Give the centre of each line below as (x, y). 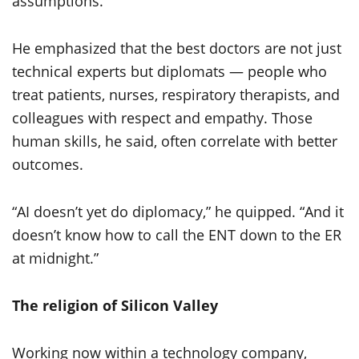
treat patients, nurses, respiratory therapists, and (176, 95)
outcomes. (48, 165)
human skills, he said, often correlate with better (175, 141)
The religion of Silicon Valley (115, 306)
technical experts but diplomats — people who (169, 72)
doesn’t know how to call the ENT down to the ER (177, 235)
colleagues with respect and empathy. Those (162, 118)
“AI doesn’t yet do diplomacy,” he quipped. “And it (178, 212)
